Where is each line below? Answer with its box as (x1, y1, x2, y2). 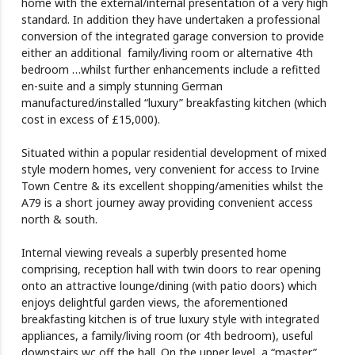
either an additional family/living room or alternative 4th (21, 45, 313, 61)
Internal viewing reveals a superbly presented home (21, 245, 287, 261)
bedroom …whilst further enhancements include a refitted (21, 62, 320, 78)
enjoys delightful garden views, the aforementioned (21, 295, 288, 311)
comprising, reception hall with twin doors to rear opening (21, 261, 321, 277)
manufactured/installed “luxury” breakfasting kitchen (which (21, 95, 326, 111)
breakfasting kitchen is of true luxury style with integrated (21, 311, 319, 327)
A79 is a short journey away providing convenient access (21, 195, 313, 211)
